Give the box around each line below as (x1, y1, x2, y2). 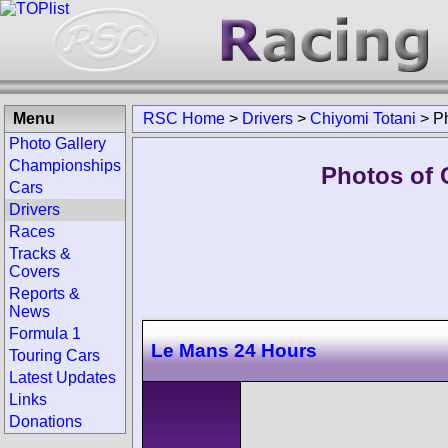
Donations (9, 413, 82, 430)
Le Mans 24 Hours (151, 339, 317, 361)
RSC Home (143, 110, 225, 127)
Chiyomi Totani (310, 110, 416, 127)
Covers (9, 263, 60, 280)
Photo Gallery (9, 135, 106, 152)
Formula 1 (9, 325, 81, 342)
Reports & (9, 285, 80, 302)
